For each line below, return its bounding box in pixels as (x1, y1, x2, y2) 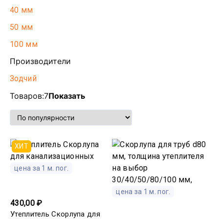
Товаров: (10, 91, 44, 101)
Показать (48, 91, 85, 101)
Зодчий (10, 74, 37, 83)
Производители (10, 56, 71, 66)
